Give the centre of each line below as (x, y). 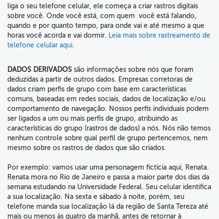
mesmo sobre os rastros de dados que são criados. (87, 148)
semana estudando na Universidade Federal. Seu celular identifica (109, 187)
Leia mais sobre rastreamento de (159, 35)
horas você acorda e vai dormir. (58, 35)
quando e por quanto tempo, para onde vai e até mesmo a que (106, 26)
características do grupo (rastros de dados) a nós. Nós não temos (109, 128)
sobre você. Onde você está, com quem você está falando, (102, 16)
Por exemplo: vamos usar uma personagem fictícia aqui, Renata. (108, 167)
